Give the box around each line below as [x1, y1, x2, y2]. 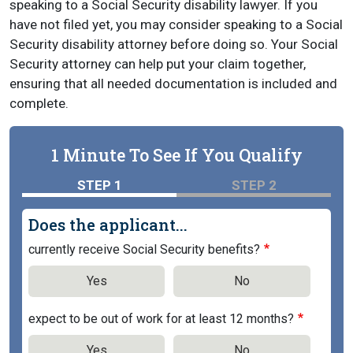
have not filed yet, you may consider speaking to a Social [9, 17, 343, 32]
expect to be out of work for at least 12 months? [28, 311, 294, 326]
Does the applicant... [28, 214, 188, 235]
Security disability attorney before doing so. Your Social [9, 36, 338, 52]
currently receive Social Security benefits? [28, 242, 260, 257]
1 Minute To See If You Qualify [50, 143, 303, 166]
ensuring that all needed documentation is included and [9, 76, 337, 91]
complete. [9, 95, 69, 111]
